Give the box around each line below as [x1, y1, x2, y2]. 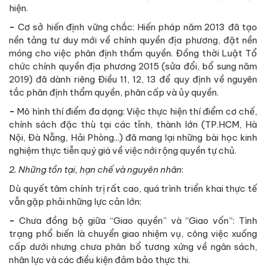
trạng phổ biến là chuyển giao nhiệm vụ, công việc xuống [9, 228, 257, 240]
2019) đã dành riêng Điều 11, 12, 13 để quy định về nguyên [9, 74, 257, 85]
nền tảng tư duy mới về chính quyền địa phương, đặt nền [9, 34, 257, 46]
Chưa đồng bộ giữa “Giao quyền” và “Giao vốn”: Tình [19, 215, 258, 227]
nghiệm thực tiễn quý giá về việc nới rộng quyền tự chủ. [9, 145, 236, 157]
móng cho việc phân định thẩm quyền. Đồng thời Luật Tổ [9, 47, 257, 59]
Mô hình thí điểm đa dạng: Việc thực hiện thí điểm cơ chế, [17, 106, 258, 118]
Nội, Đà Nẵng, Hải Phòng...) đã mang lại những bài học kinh [9, 132, 257, 144]
